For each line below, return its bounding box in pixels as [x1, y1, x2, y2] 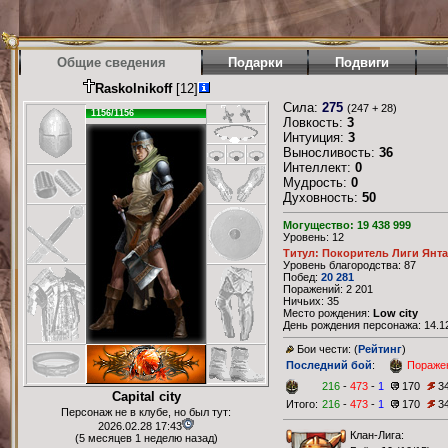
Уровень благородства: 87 [283, 259, 416, 272]
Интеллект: [283, 160, 355, 175]
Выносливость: [283, 145, 379, 160]
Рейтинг [358, 343, 402, 356]
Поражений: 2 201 [283, 283, 373, 296]
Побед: [283, 271, 321, 284]
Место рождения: [283, 307, 373, 320]
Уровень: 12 [283, 231, 344, 244]
